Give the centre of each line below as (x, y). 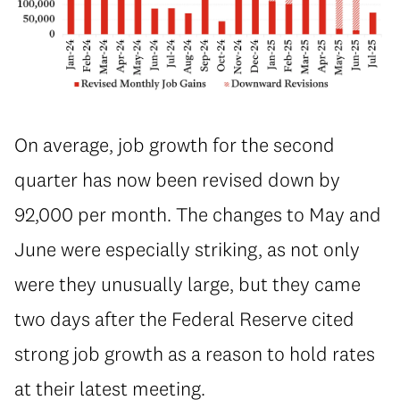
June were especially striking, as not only (187, 249)
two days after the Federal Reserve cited (184, 318)
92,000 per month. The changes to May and (198, 214)
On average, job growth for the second (175, 144)
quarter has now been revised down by (177, 179)
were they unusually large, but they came (187, 283)
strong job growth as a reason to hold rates (195, 353)
